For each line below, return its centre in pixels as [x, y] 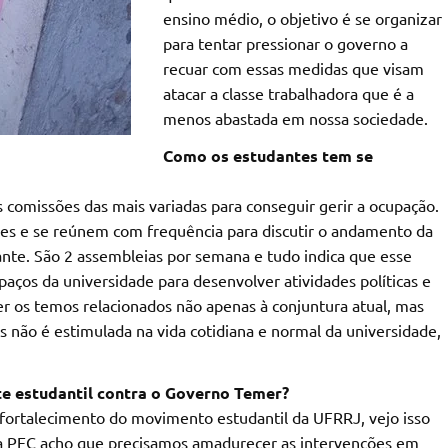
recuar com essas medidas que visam [293, 68]
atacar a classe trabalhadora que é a [288, 93]
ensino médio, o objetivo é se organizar [302, 18]
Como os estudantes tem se [267, 156]
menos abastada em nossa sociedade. [295, 118]
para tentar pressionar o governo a [285, 43]
